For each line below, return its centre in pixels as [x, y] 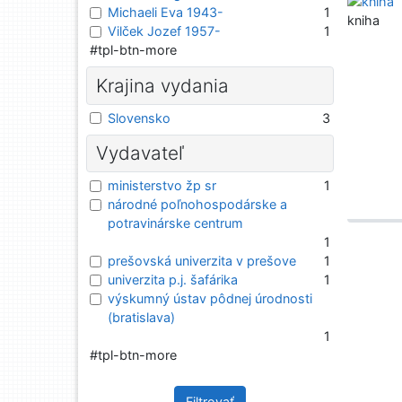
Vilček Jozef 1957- [164, 31]
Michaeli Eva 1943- [166, 12]
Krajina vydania [162, 85]
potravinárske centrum [175, 223]
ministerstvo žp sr [162, 186]
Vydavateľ [140, 153]
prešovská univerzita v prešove [202, 261]
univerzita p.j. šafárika [173, 280]
